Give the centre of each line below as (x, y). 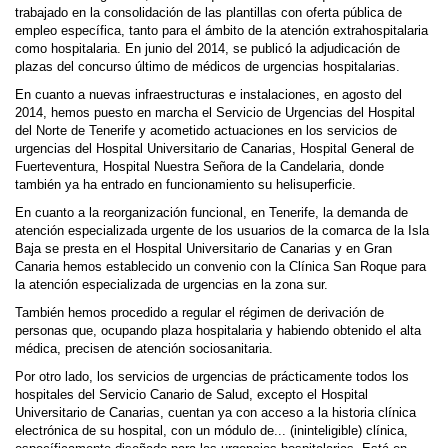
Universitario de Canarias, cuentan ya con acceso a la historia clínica (215, 413)
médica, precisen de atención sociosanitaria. (144, 349)
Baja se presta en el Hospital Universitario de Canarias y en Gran (203, 249)
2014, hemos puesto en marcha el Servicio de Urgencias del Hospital (215, 113)
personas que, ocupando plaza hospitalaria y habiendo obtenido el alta (218, 331)
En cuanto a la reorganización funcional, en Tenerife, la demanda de (211, 213)
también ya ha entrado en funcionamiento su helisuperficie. (185, 185)
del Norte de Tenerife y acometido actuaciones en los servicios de (206, 131)
